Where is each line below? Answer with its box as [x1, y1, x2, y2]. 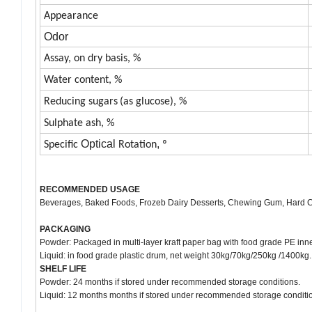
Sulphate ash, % [44, 118, 114, 130]
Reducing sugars [44, 96, 118, 108]
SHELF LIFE [40, 264, 86, 274]
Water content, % [44, 75, 122, 86]
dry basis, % [88, 53, 141, 65]
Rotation [118, 139, 157, 151]
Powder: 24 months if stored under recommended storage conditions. [40, 277, 300, 288]
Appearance [44, 10, 98, 22]
